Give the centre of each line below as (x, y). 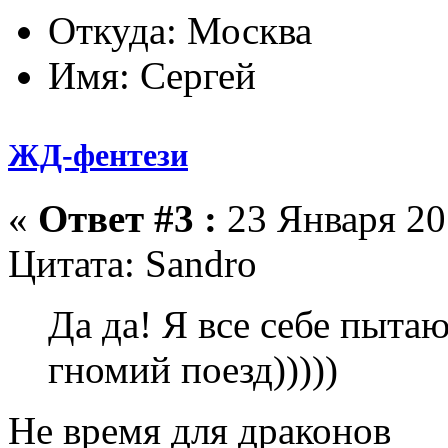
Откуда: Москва (180, 31)
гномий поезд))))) (193, 369)
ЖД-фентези (98, 154)
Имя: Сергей (152, 76)
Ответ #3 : (127, 218)
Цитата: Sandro (132, 263)
